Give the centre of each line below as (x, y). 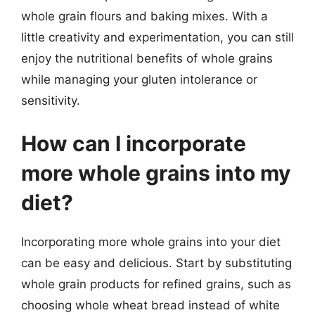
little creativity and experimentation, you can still (157, 37)
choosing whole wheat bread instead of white (150, 305)
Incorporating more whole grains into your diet (151, 242)
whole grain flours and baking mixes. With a (144, 16)
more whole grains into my (156, 173)
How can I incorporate (134, 143)
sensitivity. (51, 100)
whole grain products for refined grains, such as (156, 284)
